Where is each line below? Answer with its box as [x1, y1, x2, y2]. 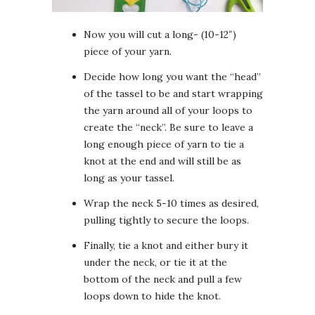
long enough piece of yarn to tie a [84, 138, 244, 151]
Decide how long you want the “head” [84, 70, 261, 84]
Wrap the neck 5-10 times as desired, [84, 197, 259, 210]
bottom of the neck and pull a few [84, 273, 242, 286]
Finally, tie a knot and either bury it [84, 239, 248, 252]
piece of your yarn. [84, 45, 172, 58]
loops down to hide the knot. [84, 290, 221, 303]
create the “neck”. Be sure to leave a [84, 121, 253, 134]
